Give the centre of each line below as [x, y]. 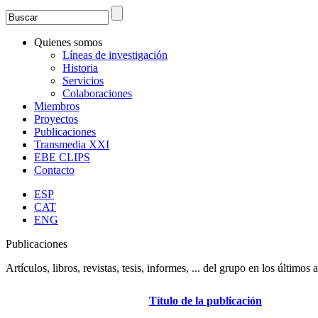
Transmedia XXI [72, 144]
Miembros [57, 106]
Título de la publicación [205, 301]
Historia [80, 68]
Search [21, 12]
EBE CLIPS [62, 157]
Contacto [54, 170]
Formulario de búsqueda [95, 29]
